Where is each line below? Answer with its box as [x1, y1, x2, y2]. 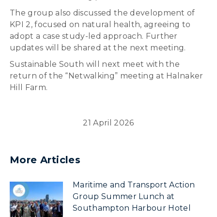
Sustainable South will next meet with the [10, 60, 180, 69]
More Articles [10, 154, 81, 166]
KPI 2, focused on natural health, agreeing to [10, 20, 191, 29]
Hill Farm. [10, 83, 48, 92]
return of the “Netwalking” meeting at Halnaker [10, 71, 203, 80]
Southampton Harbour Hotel [73, 203, 191, 213]
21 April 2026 [83, 118, 134, 127]
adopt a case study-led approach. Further [10, 31, 178, 41]
